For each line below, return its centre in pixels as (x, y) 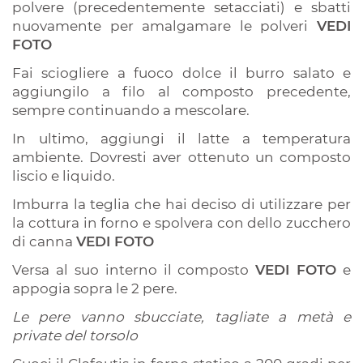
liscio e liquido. (64, 176)
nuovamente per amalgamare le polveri (164, 26)
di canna (44, 242)
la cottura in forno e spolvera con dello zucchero (181, 223)
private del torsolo (75, 336)
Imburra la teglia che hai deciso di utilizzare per (181, 205)
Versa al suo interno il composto (134, 270)
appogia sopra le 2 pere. (96, 289)
